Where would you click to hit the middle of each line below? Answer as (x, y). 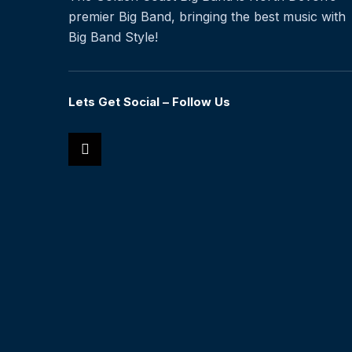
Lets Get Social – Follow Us (149, 102)
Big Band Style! (113, 37)
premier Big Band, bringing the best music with (207, 16)
